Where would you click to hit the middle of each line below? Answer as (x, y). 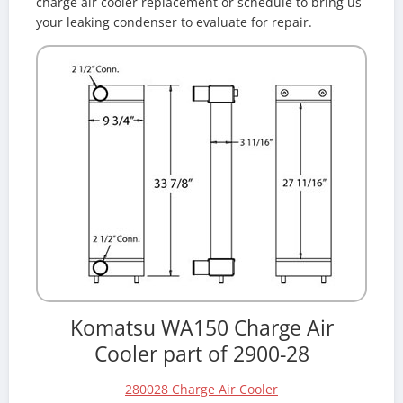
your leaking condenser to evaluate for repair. (174, 22)
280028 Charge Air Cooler (201, 390)
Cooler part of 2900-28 (201, 354)
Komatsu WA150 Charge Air (201, 327)
